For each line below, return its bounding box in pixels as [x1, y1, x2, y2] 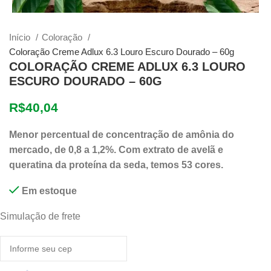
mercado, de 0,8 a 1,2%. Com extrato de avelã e [9, 145, 223, 155]
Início [9, 32, 33, 42]
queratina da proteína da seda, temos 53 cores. [9, 160, 223, 170]
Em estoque [22, 186, 77, 196]
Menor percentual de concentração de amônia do [9, 129, 234, 140]
